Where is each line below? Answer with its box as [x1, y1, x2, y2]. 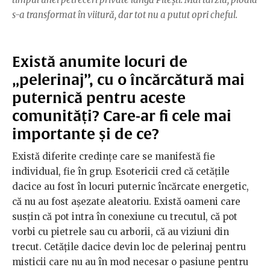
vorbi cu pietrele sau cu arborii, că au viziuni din [12, 225, 229, 237]
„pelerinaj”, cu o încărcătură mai [12, 71, 245, 88]
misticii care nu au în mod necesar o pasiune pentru [12, 256, 248, 268]
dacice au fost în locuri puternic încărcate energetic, [12, 180, 249, 192]
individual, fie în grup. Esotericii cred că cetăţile [12, 165, 230, 177]
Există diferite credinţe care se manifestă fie [12, 150, 215, 162]
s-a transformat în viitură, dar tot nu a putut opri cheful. [12, 8, 237, 20]
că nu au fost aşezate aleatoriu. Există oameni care [12, 195, 240, 207]
